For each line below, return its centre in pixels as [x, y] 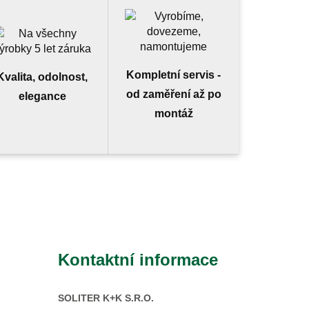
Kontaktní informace [138, 260]
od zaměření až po [173, 94]
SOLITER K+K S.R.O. [106, 298]
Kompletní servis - [173, 75]
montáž [173, 113]
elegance [42, 96]
